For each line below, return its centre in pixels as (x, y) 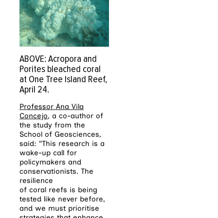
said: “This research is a (62, 144)
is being (82, 190)
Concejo (34, 116)
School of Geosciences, (60, 135)
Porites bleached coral (60, 69)
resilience (36, 181)
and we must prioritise (59, 209)
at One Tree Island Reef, (63, 80)
